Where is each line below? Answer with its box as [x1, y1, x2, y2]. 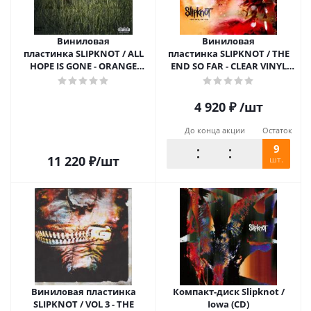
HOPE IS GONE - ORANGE [30, 60, 137, 72]
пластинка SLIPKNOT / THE [167, 47, 289, 60]
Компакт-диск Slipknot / [172, 285, 285, 298]
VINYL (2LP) [58, 72, 108, 85]
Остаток [262, 125, 292, 135]
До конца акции [184, 125, 245, 135]
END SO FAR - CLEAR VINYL [170, 60, 287, 72]
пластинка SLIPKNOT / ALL [23, 47, 144, 60]
